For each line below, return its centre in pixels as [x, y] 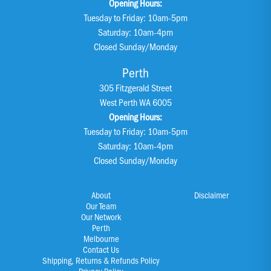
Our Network [101, 216]
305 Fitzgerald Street [135, 87]
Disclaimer [211, 194]
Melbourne [101, 238]
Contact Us [101, 249]
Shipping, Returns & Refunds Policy [101, 260]
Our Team [101, 205]
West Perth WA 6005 [135, 102]
